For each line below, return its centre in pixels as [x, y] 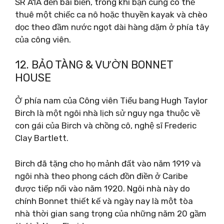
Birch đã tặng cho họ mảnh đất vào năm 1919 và [108, 163]
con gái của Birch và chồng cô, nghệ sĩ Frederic [106, 125]
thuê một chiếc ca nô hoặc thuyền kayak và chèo [111, 14]
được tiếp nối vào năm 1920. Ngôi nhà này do [102, 188]
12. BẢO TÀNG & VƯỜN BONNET [94, 65]
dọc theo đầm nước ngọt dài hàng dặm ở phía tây [112, 27]
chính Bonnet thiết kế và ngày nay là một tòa [104, 201]
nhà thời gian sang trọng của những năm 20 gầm [111, 213]
